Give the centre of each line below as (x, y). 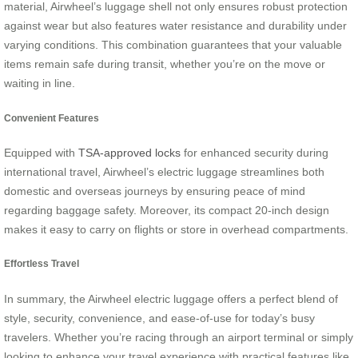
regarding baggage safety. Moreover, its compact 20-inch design (167, 211)
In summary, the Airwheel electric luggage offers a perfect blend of (171, 298)
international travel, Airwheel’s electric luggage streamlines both (164, 172)
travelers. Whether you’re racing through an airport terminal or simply (179, 337)
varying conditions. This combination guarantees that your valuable (173, 45)
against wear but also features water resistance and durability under (175, 26)
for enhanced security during (255, 153)
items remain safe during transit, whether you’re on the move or (165, 64)
